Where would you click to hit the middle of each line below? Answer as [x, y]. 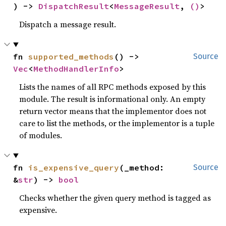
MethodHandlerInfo [76, 69]
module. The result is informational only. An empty [112, 99]
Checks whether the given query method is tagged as [115, 198]
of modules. [41, 135]
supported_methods [71, 56]
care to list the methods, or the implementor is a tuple [117, 123]
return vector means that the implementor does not [113, 111]
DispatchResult [74, 6]
